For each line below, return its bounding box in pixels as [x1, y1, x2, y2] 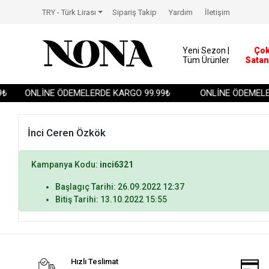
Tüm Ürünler [182, 55, 229, 65]
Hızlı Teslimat [71, 257, 119, 266]
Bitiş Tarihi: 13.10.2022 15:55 [55, 195, 168, 204]
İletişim [205, 7, 231, 17]
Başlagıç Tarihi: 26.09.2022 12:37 [55, 182, 185, 192]
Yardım [169, 7, 193, 17]
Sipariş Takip [112, 7, 157, 17]
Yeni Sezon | [182, 46, 229, 55]
